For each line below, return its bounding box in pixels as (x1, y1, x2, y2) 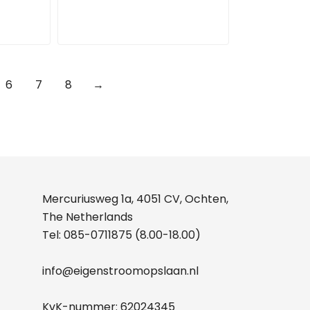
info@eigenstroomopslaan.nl (42, 262, 199, 279)
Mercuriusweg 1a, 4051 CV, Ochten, (42, 190, 228, 207)
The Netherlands (42, 208, 133, 225)
